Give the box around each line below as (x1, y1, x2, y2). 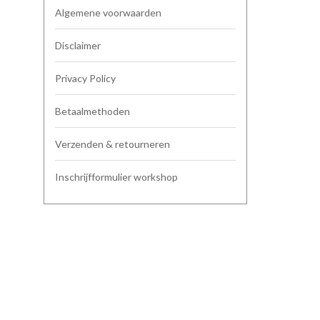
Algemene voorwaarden (55, 6, 161, 19)
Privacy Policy (55, 72, 116, 85)
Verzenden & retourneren (55, 138, 170, 151)
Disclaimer (55, 39, 101, 52)
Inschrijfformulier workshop (55, 171, 178, 184)
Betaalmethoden (55, 105, 130, 118)
